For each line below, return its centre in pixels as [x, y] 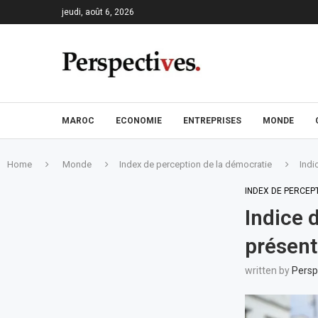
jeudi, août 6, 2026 [98, 12]
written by [268, 270]
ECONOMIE [139, 121]
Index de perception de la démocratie [196, 164]
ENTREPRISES [212, 121]
